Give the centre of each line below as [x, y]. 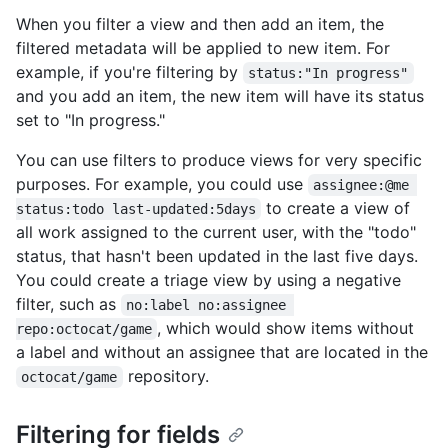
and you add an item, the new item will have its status [220, 96]
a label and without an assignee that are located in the [222, 352]
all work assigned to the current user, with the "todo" [216, 232]
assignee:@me [365, 185]
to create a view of [338, 208]
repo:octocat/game [84, 329]
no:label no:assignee [210, 305]
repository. [165, 376]
